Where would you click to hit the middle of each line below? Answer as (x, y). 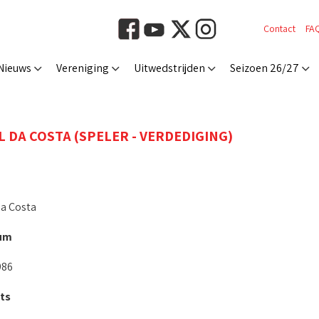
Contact (279, 28)
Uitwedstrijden (169, 68)
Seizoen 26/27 (265, 68)
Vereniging (83, 68)
